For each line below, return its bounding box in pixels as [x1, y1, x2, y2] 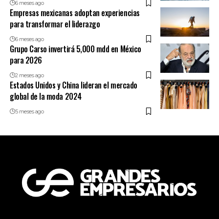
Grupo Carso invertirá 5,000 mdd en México [10, 43, 141, 55]
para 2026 [10, 54, 42, 66]
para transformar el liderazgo [10, 18, 100, 30]
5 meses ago [15, 108, 44, 115]
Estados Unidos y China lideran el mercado [10, 79, 137, 91]
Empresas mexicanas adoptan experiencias [10, 6, 140, 19]
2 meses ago [15, 71, 44, 79]
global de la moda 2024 [10, 90, 82, 102]
